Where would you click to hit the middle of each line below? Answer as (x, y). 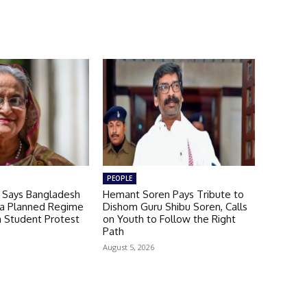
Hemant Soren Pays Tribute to (173, 194)
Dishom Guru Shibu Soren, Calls (175, 206)
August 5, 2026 (128, 247)
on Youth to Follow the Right (169, 219)
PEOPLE (119, 178)
